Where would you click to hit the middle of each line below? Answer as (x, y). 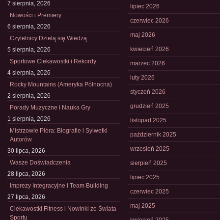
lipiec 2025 (145, 177)
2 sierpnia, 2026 (29, 96)
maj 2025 (143, 206)
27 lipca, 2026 (26, 197)
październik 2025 (153, 135)
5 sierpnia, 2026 (29, 50)
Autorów (21, 139)
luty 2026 (142, 78)
